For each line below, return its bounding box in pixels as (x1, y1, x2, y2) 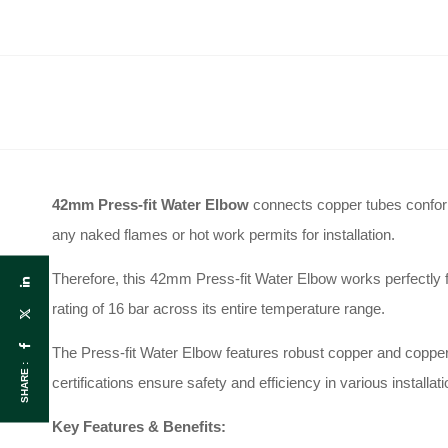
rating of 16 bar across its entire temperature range (52, 300, 381, 317)
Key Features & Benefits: (52, 418, 226, 435)
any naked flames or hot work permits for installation (52, 226, 391, 243)
